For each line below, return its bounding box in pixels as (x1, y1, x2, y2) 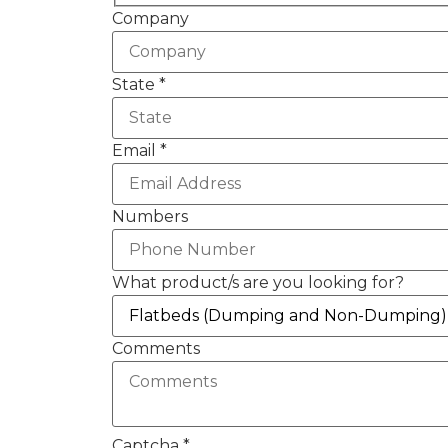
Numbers (112, 207, 188, 227)
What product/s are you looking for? (112, 273, 404, 293)
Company (112, 9, 189, 29)
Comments (112, 339, 200, 359)
